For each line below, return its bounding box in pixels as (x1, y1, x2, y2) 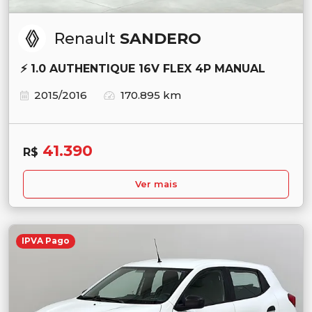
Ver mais (134, 179, 178, 190)
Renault (54, 29, 120, 49)
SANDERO (120, 29, 201, 49)
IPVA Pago (21, 235, 70, 247)
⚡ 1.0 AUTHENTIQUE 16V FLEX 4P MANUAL (20, 62, 265, 76)
